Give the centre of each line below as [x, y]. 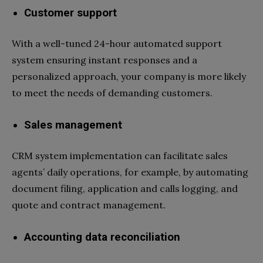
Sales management [73, 125]
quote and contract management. [89, 205]
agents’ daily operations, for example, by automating [130, 172]
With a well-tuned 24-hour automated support [117, 43]
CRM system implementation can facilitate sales [120, 155]
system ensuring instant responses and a [104, 60]
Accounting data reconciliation [102, 237]
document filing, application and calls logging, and [125, 188]
